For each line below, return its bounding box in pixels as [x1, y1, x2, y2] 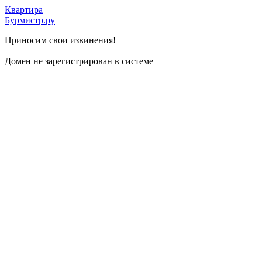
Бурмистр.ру [5, 15, 55, 25]
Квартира [5, 5, 43, 15]
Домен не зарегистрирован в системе [5, 56, 153, 66]
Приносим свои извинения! [5, 35, 116, 45]
